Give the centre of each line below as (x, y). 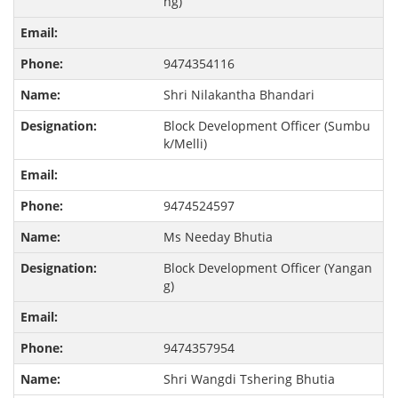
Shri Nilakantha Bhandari (239, 95)
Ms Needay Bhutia (218, 237)
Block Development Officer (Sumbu (267, 126)
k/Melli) (185, 144)
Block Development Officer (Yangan (267, 268)
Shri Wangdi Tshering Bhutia (249, 379)
